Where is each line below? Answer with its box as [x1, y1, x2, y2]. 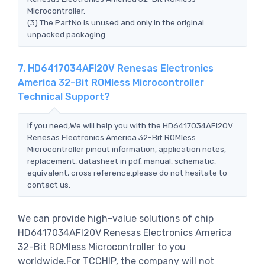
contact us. [27, 179, 70, 189]
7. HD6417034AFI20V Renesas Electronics [18, 62, 214, 74]
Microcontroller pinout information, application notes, [27, 144, 226, 154]
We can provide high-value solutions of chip [18, 212, 214, 224]
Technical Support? [18, 91, 110, 102]
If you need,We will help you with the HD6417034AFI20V [27, 120, 233, 130]
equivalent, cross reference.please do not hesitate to [27, 167, 227, 177]
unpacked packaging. [27, 29, 107, 39]
